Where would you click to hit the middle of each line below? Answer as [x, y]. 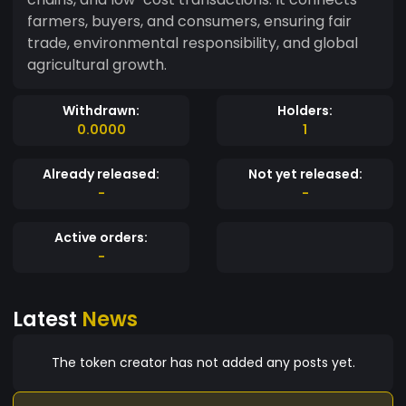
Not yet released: [305, 174]
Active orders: [101, 237]
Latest [47, 319]
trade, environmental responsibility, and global [193, 43]
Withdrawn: [101, 110]
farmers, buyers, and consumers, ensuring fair [189, 21]
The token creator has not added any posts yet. [203, 362]
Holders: [305, 110]
